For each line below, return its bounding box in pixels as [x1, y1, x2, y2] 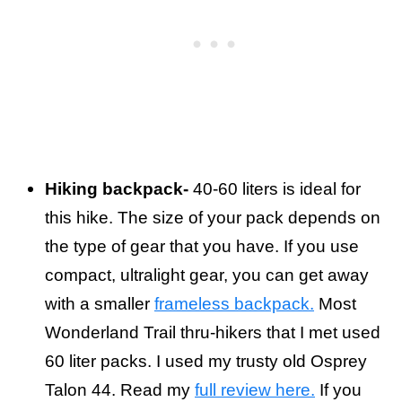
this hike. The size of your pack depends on [45, 208, 380, 228]
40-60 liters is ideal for [188, 179, 361, 199]
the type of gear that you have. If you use [45, 237, 359, 257]
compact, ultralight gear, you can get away [45, 266, 369, 285]
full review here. [195, 380, 315, 400]
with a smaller [45, 294, 154, 314]
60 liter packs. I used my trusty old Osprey [45, 352, 367, 371]
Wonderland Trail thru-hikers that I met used [45, 323, 380, 343]
